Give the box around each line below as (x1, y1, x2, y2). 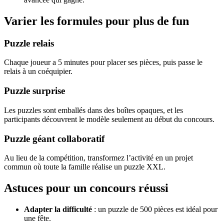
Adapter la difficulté (24, 205, 92, 214)
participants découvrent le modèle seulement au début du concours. (4, 114, 214, 123)
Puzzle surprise (4, 85, 65, 96)
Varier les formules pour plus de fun (4, 14, 189, 27)
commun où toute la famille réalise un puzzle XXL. (4, 162, 165, 171)
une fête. (24, 214, 51, 223)
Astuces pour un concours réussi (4, 181, 168, 195)
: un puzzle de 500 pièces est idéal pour (92, 205, 217, 214)
